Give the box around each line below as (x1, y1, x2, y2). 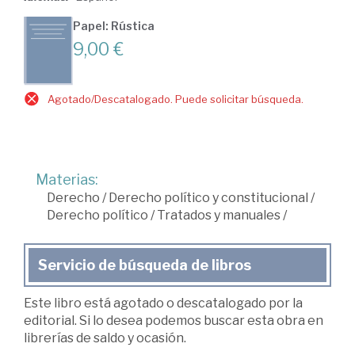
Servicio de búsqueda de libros (38, 257, 251, 273)
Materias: (36, 171, 98, 188)
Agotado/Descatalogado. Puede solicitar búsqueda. (48, 93, 303, 105)
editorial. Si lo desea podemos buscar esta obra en (24, 313, 323, 328)
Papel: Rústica (73, 19, 155, 32)
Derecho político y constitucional (109, 190, 308, 205)
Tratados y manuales (157, 208, 281, 223)
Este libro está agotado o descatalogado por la (24, 296, 303, 311)
